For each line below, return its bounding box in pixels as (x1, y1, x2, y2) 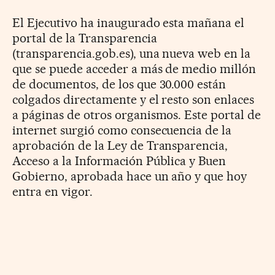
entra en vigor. (12, 184, 93, 199)
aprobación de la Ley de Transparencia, (12, 137, 228, 153)
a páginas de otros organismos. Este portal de (12, 107, 261, 122)
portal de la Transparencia (12, 30, 157, 45)
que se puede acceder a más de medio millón (12, 61, 257, 76)
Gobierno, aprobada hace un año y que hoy (12, 168, 247, 184)
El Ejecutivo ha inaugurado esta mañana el (12, 15, 245, 30)
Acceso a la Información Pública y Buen (12, 153, 227, 168)
